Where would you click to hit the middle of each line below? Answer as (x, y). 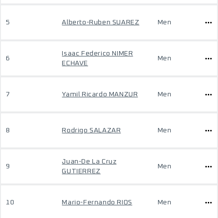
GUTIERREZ (81, 171)
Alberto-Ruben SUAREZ (101, 22)
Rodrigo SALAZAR (91, 130)
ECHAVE (75, 63)
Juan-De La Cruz (89, 162)
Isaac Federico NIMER (98, 54)
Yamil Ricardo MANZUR (100, 94)
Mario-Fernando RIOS (97, 202)
